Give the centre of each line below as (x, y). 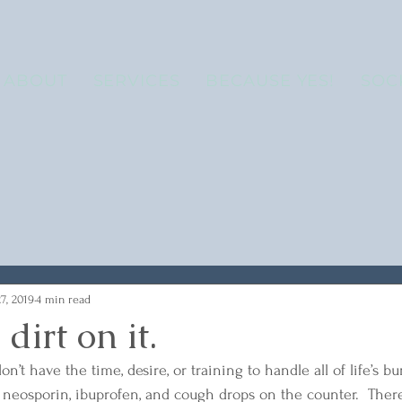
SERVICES (136, 81)
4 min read (63, 299)
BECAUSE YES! (271, 81)
